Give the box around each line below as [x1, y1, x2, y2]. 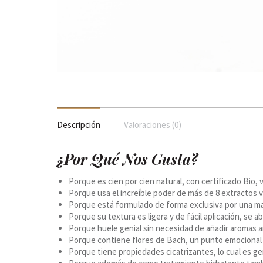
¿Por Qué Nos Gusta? [57, 149, 198, 168]
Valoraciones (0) [124, 119, 181, 130]
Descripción [57, 119, 100, 130]
